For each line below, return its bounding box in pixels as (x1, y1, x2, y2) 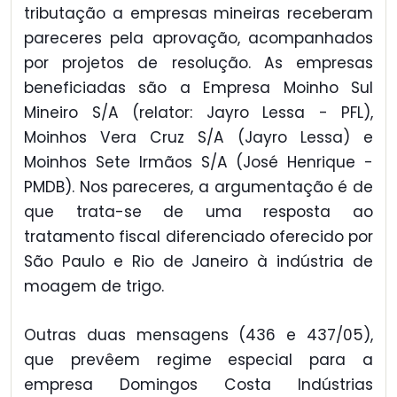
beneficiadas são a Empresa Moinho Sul (24, 77, 373, 99)
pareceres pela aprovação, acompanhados (24, 27, 373, 50)
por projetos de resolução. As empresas (24, 52, 373, 74)
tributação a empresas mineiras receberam (24, 3, 373, 25)
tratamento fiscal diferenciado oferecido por (24, 226, 373, 248)
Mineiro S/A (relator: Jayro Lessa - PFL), (24, 102, 373, 124)
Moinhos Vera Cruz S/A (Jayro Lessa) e (24, 127, 373, 149)
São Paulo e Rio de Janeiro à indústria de (24, 251, 373, 273)
